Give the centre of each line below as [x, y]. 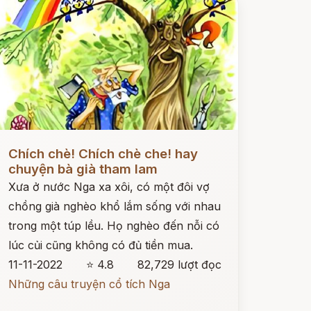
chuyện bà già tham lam [83, 169]
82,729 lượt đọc [179, 264]
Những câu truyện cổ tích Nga [89, 284]
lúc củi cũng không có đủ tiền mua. [100, 245]
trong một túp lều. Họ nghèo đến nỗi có [114, 226]
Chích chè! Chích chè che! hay [103, 154]
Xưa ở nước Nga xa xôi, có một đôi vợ [109, 187]
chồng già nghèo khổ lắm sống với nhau [114, 206]
